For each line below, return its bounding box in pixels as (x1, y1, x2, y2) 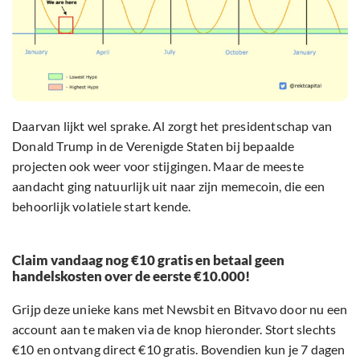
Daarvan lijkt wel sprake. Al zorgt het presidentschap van (12, 118, 333, 134)
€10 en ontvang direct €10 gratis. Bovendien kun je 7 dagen (12, 342, 346, 358)
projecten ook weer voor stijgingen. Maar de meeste (12, 158, 305, 174)
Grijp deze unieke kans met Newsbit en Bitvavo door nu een (12, 301, 348, 317)
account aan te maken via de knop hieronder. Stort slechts (12, 321, 337, 337)
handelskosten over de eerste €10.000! (12, 268, 250, 285)
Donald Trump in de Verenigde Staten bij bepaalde (12, 138, 295, 154)
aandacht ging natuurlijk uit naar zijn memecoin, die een (12, 178, 325, 194)
